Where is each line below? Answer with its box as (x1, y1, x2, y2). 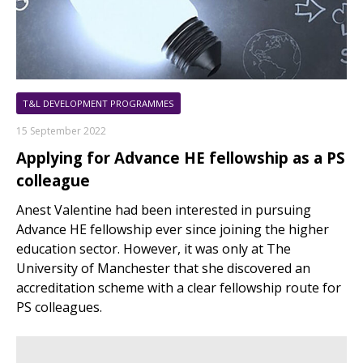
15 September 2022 (16, 124, 106, 139)
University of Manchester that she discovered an (16, 259, 310, 278)
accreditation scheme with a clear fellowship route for (16, 279, 341, 297)
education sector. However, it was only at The (16, 240, 291, 258)
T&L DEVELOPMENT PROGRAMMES (23, 97, 174, 110)
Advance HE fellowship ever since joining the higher (16, 220, 329, 239)
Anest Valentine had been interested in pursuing (16, 201, 311, 220)
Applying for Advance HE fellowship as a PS (16, 147, 345, 169)
